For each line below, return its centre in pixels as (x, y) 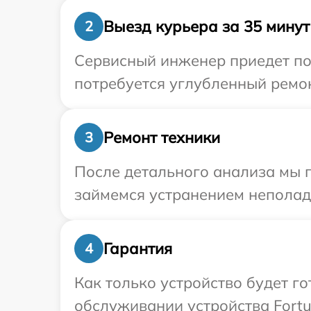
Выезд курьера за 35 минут (207, 26)
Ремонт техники (162, 137)
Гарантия (138, 248)
